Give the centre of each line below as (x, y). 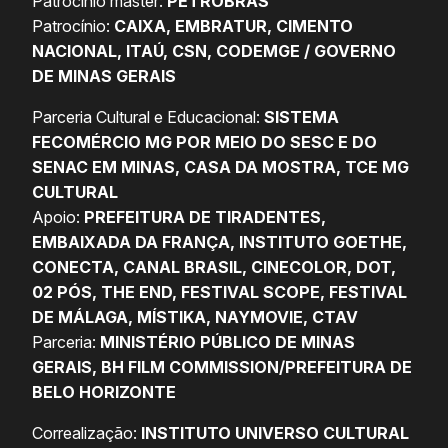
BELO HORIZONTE (104, 392)
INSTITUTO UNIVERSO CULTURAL (275, 433)
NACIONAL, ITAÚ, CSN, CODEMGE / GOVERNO (214, 51)
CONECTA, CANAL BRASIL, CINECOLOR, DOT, (214, 267)
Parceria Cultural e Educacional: (146, 117)
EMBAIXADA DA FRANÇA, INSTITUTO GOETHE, (219, 242)
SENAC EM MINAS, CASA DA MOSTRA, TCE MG (220, 167)
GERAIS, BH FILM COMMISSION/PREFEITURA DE (222, 367)
